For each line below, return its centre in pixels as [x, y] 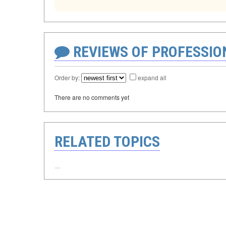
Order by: [68, 78]
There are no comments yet [92, 97]
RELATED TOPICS [107, 142]
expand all [152, 78]
